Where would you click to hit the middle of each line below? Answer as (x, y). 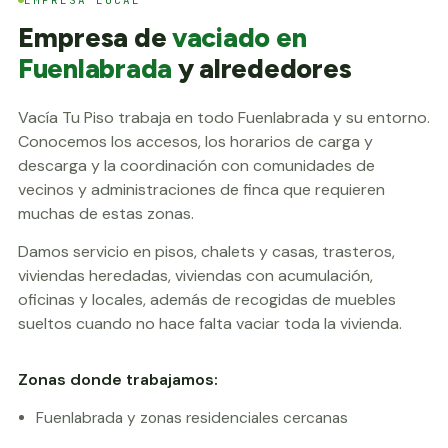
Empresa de (95, 37)
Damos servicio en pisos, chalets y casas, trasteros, (206, 251)
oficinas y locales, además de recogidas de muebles (207, 299)
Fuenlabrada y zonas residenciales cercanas (192, 418)
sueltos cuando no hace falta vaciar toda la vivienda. (210, 323)
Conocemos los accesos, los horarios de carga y (195, 141)
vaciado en (239, 37)
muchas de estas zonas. (106, 213)
